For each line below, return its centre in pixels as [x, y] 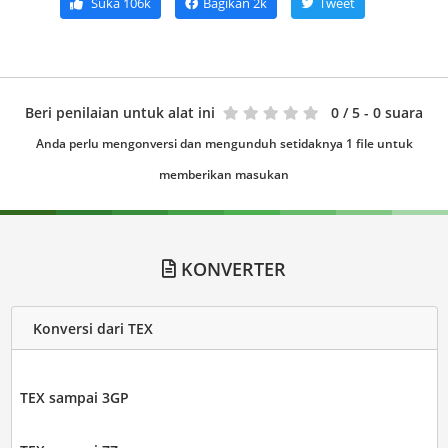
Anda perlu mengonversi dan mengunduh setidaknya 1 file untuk [224, 144]
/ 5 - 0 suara [383, 113]
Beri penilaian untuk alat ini [120, 113]
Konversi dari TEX [92, 328]
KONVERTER [231, 269]
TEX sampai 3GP [74, 398]
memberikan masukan [224, 175]
